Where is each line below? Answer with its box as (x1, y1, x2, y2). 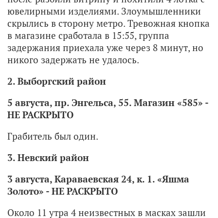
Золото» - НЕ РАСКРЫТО (7, 184, 118, 197)
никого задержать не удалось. (7, 53, 139, 66)
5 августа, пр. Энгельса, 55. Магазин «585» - (7, 96, 208, 109)
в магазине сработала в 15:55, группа (7, 29, 169, 41)
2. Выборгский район (7, 74, 106, 87)
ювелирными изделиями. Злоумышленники (7, 4, 201, 17)
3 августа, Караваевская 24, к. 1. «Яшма (7, 172, 189, 185)
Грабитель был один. (7, 129, 98, 142)
